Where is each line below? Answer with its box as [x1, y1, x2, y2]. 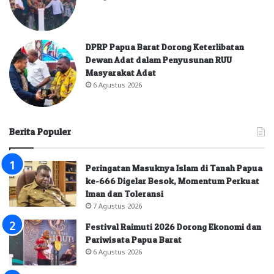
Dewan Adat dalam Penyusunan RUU [86, 54, 232, 65]
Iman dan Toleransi [86, 188, 163, 199]
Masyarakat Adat [86, 67, 156, 78]
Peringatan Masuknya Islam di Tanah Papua [86, 162, 262, 173]
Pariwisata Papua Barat [86, 234, 182, 245]
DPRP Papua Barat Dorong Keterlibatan [86, 41, 244, 52]
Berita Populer [9, 125, 71, 138]
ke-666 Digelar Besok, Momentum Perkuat [86, 175, 259, 186]
